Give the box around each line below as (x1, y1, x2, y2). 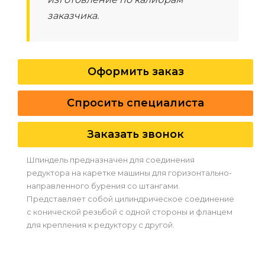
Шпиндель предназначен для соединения (27, 155, 195, 165)
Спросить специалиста (67, 96, 204, 110)
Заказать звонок (87, 128, 184, 141)
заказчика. (47, 10, 99, 22)
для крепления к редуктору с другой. (27, 220, 174, 230)
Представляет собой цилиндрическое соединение (27, 194, 234, 204)
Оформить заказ (87, 65, 184, 79)
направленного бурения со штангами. (27, 181, 180, 191)
